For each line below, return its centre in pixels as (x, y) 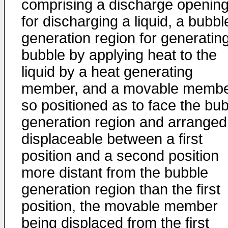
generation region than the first (121, 189)
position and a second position (120, 156)
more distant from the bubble (115, 173)
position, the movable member (120, 206)
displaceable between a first (112, 139)
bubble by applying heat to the (119, 55)
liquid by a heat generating (107, 72)
